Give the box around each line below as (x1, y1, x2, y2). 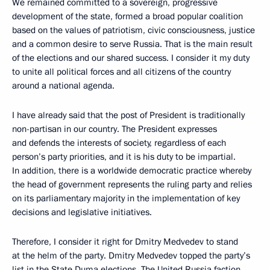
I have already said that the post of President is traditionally (12, 109, 245, 122)
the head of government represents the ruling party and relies (12, 178, 252, 191)
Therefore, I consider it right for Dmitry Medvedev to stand (12, 236, 238, 248)
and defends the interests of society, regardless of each (12, 137, 226, 149)
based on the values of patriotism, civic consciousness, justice (12, 24, 255, 37)
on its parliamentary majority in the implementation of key (12, 192, 240, 205)
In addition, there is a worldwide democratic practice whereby (12, 165, 251, 177)
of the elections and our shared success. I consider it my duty (12, 52, 250, 64)
